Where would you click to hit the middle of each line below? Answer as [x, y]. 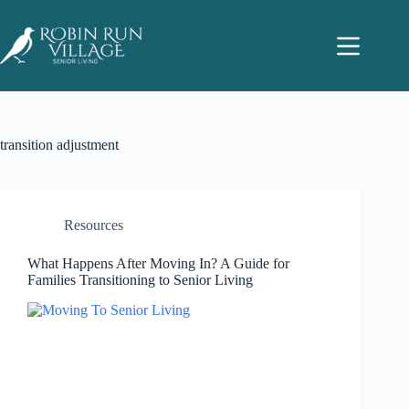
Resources [94, 225]
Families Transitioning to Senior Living [140, 280]
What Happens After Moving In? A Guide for [158, 263]
